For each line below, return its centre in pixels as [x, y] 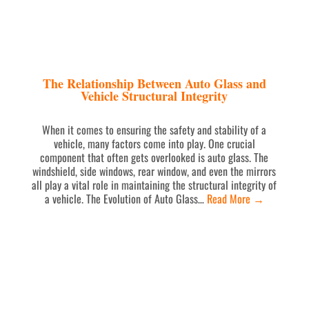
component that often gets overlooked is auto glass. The [154, 157]
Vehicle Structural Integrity [154, 96]
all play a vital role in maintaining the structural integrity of [154, 185]
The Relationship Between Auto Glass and [154, 83]
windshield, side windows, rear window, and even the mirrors [154, 171]
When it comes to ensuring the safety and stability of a [154, 129]
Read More [230, 198]
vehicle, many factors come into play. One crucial [154, 143]
